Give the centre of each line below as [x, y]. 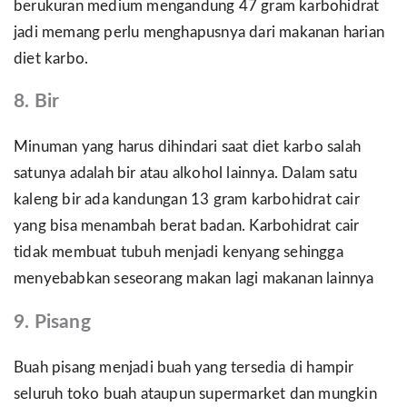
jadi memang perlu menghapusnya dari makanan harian [199, 32]
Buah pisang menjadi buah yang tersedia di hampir [184, 367]
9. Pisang [52, 322]
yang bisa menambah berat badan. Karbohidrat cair [187, 227]
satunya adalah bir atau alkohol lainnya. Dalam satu [186, 174]
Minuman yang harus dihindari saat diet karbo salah [188, 148]
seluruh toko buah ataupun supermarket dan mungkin [195, 394]
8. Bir [37, 102]
